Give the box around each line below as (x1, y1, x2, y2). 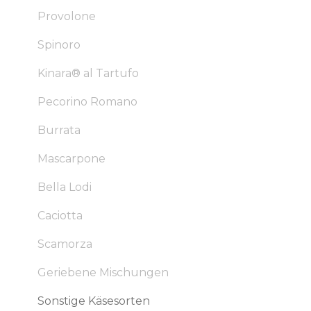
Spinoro (37, 38, 81, 51)
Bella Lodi (37, 180, 92, 194)
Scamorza (37, 237, 92, 251)
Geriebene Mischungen (37, 266, 169, 279)
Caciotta (37, 209, 83, 222)
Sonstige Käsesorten (37, 294, 150, 308)
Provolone (37, 10, 96, 23)
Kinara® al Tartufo (37, 67, 139, 80)
